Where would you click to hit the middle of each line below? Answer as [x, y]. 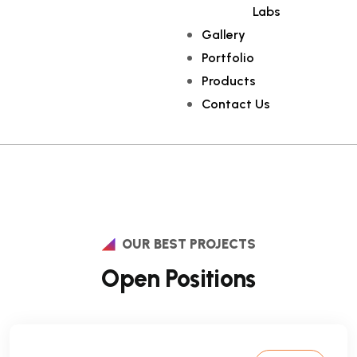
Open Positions [178, 279]
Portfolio [228, 58]
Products [229, 81]
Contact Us [236, 104]
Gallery [224, 35]
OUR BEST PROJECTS [188, 244]
